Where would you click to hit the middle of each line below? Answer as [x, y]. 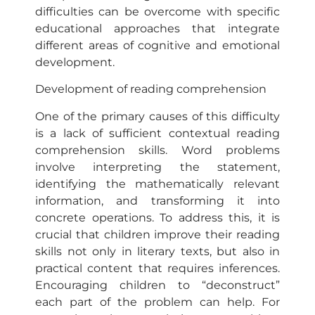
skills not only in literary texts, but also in [157, 251]
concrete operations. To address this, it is [157, 217]
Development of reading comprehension [151, 89]
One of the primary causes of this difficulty [157, 116]
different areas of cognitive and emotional [157, 45]
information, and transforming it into [157, 200]
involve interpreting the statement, [157, 167]
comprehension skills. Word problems [157, 150]
